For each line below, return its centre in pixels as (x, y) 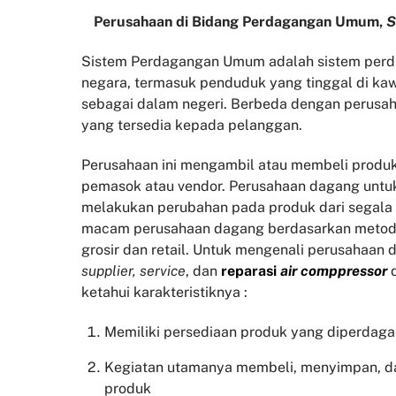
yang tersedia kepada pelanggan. (192, 126)
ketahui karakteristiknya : (164, 292)
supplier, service (133, 270)
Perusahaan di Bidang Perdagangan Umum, (240, 22)
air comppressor (334, 270)
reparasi (251, 270)
